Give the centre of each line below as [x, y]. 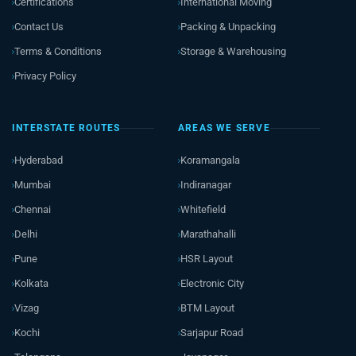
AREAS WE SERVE [224, 128]
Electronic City [212, 283]
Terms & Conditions [58, 51]
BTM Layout [207, 308]
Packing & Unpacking [228, 26]
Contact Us [39, 26]
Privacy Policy [45, 75]
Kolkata [31, 283]
